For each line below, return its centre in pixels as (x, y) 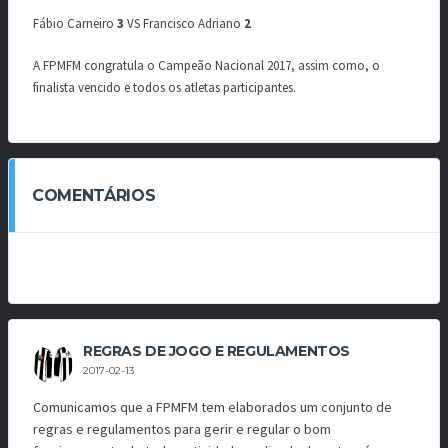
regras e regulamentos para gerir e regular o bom (182, 429)
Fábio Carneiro (75, 24)
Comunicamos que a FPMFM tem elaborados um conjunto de (212, 407)
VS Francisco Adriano (184, 24)
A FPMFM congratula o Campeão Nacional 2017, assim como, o (206, 65)
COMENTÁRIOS (94, 196)
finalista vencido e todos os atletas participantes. (164, 87)
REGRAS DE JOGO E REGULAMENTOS (216, 351)
